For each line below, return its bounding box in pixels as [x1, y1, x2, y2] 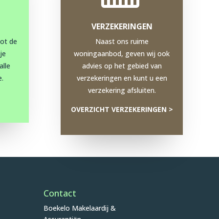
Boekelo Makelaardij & [44, 203, 116, 213]
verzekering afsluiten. [88, 86, 156, 95]
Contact [44, 187, 77, 199]
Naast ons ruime [95, 37, 149, 46]
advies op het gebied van [82, 61, 162, 71]
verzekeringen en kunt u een [76, 73, 167, 83]
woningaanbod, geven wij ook [74, 49, 170, 59]
